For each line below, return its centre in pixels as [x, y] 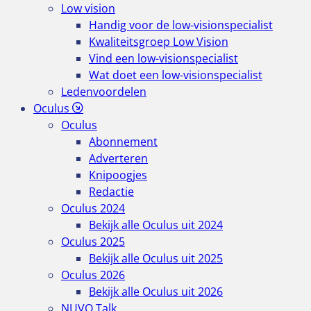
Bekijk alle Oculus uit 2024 [156, 225]
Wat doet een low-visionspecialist [176, 75]
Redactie [111, 192]
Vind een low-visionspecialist [163, 58]
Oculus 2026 [93, 275]
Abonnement [123, 142]
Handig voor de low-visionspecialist [181, 25]
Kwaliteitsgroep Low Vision [159, 42]
